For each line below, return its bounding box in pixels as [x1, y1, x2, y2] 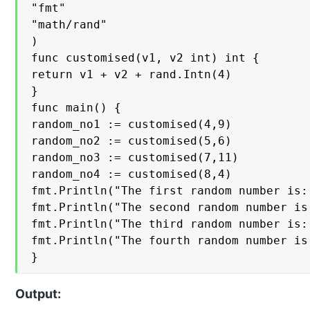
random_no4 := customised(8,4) [31, 167, 232, 181]
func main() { [31, 101, 122, 115]
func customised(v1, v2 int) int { [31, 51, 260, 65]
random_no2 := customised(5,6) [31, 134, 232, 148]
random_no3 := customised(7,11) [31, 151, 239, 165]
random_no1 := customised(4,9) [31, 118, 232, 131]
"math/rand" [31, 18, 108, 32]
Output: [15, 286, 62, 302]
